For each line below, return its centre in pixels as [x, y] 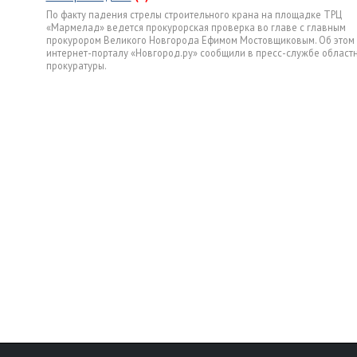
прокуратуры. [76, 65]
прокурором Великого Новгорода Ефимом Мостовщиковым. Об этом [200, 40]
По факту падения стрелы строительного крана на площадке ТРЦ [194, 14]
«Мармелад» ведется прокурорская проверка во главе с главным [196, 27]
